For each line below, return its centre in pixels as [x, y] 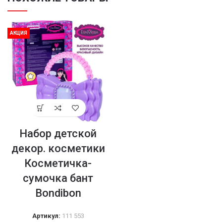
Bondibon [58, 193]
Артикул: [47, 216]
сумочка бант [58, 178]
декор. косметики [58, 148]
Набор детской [58, 134]
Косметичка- [58, 163]
